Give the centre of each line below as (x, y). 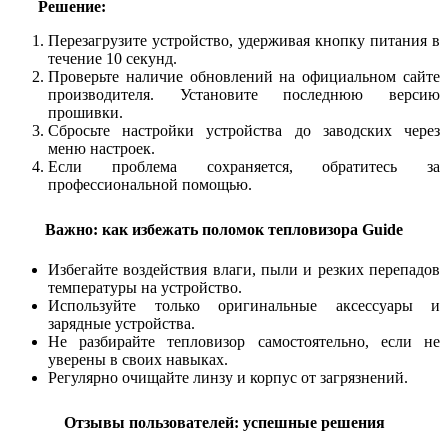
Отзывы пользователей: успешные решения (224, 422)
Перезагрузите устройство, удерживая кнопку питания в (244, 41)
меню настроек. (101, 149)
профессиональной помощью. (150, 185)
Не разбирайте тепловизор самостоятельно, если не (244, 341)
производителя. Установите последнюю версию (244, 95)
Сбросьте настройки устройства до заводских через (244, 131)
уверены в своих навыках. (138, 359)
